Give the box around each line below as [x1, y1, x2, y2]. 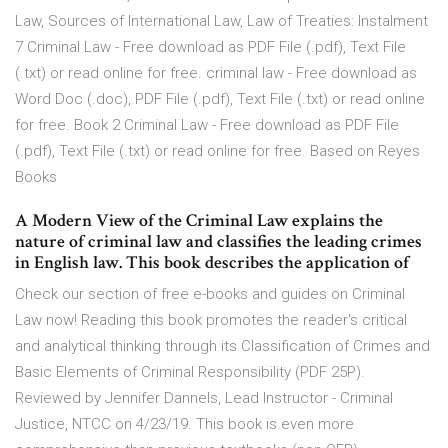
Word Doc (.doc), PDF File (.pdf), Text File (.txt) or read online [15, 90, 425, 109]
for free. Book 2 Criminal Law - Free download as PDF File [15, 116, 399, 135]
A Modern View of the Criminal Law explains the [15, 209, 383, 233]
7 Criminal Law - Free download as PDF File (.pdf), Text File [15, 38, 406, 57]
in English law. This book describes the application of [15, 251, 413, 275]
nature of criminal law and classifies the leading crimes [15, 230, 422, 254]
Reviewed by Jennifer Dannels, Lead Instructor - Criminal [15, 389, 393, 408]
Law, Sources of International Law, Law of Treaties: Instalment [15, 12, 428, 31]
